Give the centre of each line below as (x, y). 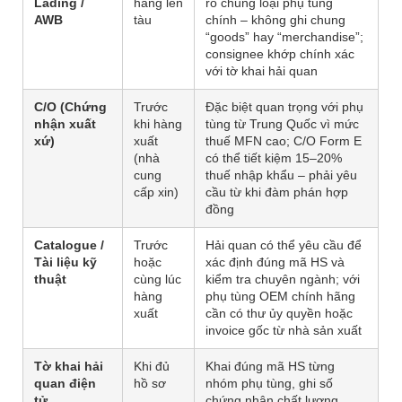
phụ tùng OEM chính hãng (280, 297)
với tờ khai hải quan (262, 71)
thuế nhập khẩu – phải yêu (281, 175)
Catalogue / (69, 245)
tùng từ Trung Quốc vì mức (282, 124)
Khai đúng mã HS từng (270, 367)
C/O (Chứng (70, 107)
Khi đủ (152, 367)
